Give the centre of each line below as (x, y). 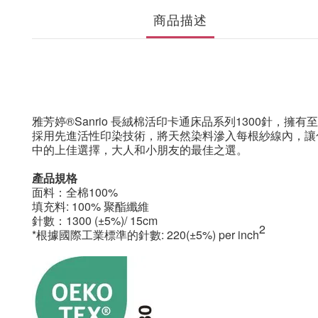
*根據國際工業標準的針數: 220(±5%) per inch (146, 235)
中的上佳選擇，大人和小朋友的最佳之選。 (140, 150)
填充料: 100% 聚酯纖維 (91, 207)
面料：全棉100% (75, 192)
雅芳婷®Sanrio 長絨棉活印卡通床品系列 (134, 121)
